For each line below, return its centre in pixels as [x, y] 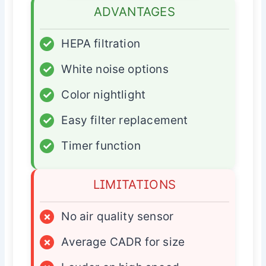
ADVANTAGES [134, 12]
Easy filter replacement [125, 121]
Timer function [101, 146]
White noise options [115, 69]
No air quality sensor [118, 217]
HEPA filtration [101, 44]
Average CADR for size [123, 242]
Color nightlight [104, 95]
